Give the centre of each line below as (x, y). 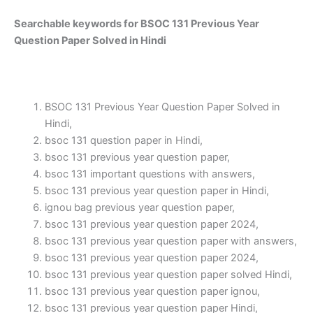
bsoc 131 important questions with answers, (150, 174)
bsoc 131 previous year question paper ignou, (152, 291)
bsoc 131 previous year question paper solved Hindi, (168, 274)
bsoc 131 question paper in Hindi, (123, 140)
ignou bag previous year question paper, (139, 207)
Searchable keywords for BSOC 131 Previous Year (137, 23)
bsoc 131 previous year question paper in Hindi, (156, 190)
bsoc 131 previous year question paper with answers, (170, 241)
